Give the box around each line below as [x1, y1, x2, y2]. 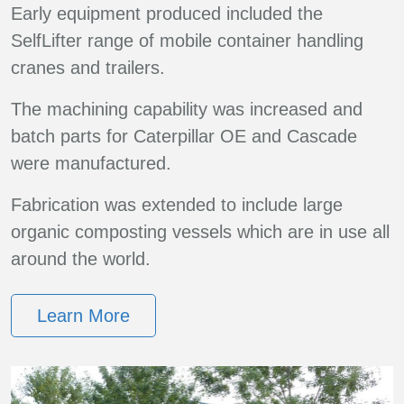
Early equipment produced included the [11, 4, 323, 23]
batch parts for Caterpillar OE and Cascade [11, 126, 357, 146]
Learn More [37, 306, 130, 326]
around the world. [11, 249, 151, 269]
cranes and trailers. [11, 58, 165, 78]
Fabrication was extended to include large [11, 195, 343, 215]
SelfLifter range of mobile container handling [11, 31, 363, 50]
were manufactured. [11, 153, 171, 173]
